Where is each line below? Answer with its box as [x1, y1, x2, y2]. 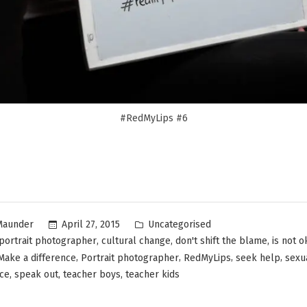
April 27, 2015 [62, 219, 120, 230]
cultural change [101, 235, 171, 247]
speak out [14, 269, 58, 281]
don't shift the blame [175, 235, 267, 247]
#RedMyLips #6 [119, 112, 188, 124]
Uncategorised [148, 218, 211, 230]
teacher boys [63, 269, 121, 281]
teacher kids [125, 269, 180, 281]
